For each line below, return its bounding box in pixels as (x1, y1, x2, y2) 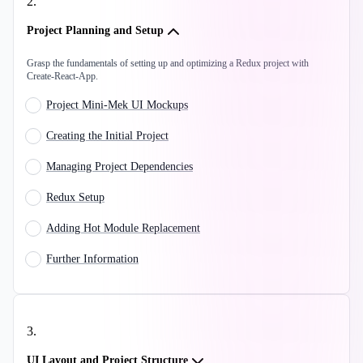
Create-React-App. (27, 70, 98, 83)
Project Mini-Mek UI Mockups (46, 99, 188, 112)
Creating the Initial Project (46, 130, 169, 143)
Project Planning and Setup (27, 24, 164, 37)
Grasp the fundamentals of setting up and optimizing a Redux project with (27, 58, 309, 70)
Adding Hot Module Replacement (46, 222, 200, 235)
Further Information (46, 253, 139, 266)
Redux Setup (46, 191, 105, 204)
